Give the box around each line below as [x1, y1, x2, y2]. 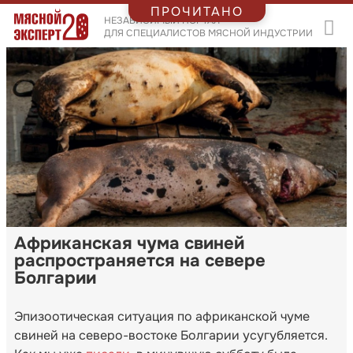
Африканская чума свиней [14, 232, 244, 255]
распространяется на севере [14, 249, 266, 272]
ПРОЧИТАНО [150, 2, 243, 20]
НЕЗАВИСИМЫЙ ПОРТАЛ [103, 13, 220, 27]
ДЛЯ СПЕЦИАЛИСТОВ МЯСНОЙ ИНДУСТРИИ [103, 26, 313, 39]
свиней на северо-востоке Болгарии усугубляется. [14, 326, 328, 344]
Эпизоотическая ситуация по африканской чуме [14, 307, 310, 325]
